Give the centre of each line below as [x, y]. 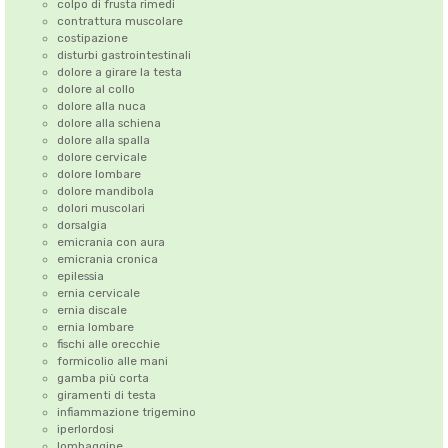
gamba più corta [102, 378]
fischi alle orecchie [108, 344]
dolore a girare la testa [119, 72]
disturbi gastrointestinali [123, 55]
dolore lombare [98, 174]
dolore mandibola [105, 191]
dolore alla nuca [101, 106]
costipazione [92, 38]
